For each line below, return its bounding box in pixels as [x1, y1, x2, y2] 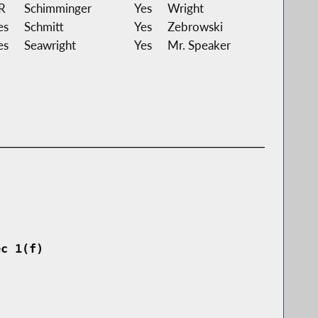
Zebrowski [167, 18, 223, 34]
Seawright [23, 37, 76, 53]
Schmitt [23, 18, 64, 34]
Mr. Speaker [167, 37, 231, 53]
